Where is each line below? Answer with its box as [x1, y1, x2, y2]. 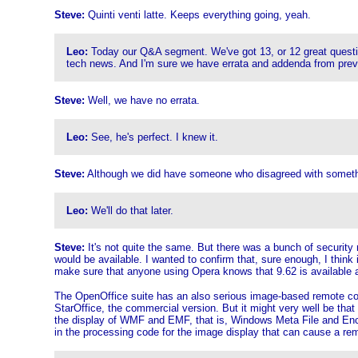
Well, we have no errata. [84, 94, 200, 106]
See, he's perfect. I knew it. [87, 131, 218, 143]
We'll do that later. [87, 205, 173, 217]
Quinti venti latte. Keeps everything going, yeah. [84, 9, 311, 21]
